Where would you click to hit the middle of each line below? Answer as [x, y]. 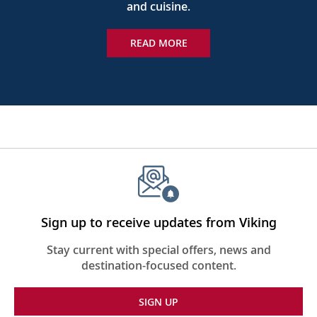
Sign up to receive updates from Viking [158, 222]
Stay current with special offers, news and [158, 249]
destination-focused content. [158, 265]
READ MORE [158, 43]
